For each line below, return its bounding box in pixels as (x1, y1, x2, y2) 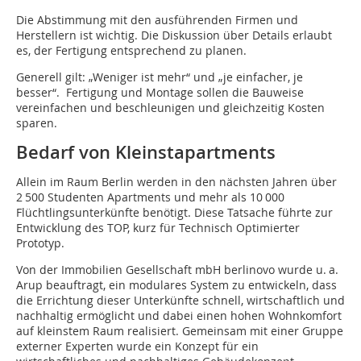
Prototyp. (16, 235, 64, 251)
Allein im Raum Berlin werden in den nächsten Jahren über (16, 174, 337, 190)
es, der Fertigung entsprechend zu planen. (16, 43, 247, 59)
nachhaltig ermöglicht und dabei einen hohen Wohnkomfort (16, 308, 342, 324)
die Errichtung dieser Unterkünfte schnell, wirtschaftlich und (16, 293, 345, 309)
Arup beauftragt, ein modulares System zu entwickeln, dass (16, 277, 337, 293)
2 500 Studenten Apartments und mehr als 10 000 (16, 189, 284, 205)
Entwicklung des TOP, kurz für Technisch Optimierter (16, 220, 300, 236)
